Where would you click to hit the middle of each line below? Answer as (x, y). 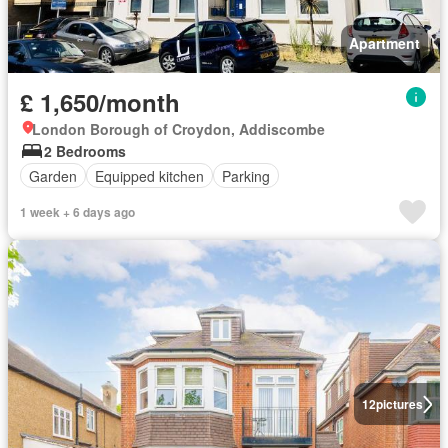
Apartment (384, 43)
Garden (53, 175)
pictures (399, 404)
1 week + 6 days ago (77, 212)
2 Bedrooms (85, 151)
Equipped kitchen (149, 175)
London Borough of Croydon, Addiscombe (178, 129)
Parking (246, 175)
